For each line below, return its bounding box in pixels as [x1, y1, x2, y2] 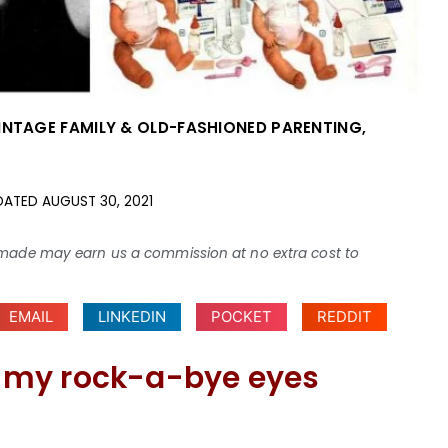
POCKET [211, 306, 273, 326]
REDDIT [317, 306, 373, 326]
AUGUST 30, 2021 [42, 191, 153, 211]
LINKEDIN [98, 306, 167, 326]
